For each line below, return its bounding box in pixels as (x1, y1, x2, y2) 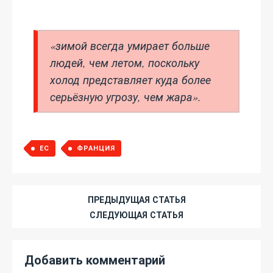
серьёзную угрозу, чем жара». (50, 90, 201, 104)
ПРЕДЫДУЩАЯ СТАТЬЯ (87, 193, 186, 206)
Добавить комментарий (24, 251, 165, 269)
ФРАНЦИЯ (77, 143, 115, 153)
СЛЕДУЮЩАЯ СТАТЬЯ (90, 208, 183, 221)
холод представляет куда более (50, 73, 211, 87)
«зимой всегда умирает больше (50, 38, 210, 53)
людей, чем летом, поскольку (50, 55, 199, 70)
